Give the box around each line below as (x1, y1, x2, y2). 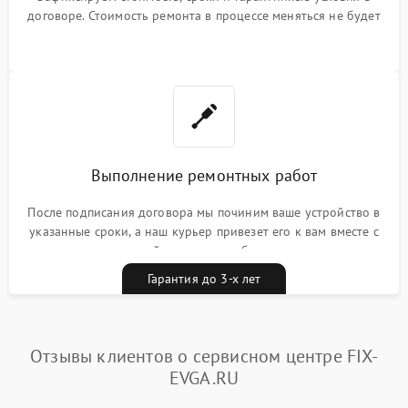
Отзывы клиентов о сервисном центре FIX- (30, 343, 378, 368)
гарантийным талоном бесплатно (107, 241, 301, 259)
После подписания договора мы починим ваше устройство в (27, 203, 381, 220)
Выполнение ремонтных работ (90, 164, 318, 186)
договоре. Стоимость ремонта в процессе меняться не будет (27, 6, 381, 24)
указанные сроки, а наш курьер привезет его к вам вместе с (29, 222, 379, 240)
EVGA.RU (168, 365, 240, 390)
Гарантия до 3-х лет (147, 270, 261, 287)
